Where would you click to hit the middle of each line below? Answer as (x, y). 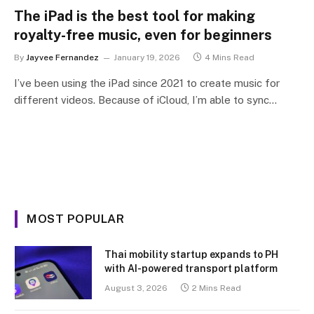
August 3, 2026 (136, 288)
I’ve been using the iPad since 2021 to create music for (147, 83)
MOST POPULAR (76, 218)
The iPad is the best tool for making (135, 16)
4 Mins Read (230, 57)
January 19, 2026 (147, 57)
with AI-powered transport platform (191, 268)
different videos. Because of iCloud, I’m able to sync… (145, 100)
